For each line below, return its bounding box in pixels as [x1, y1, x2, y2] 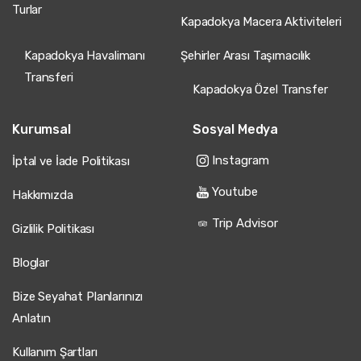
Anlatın [12, 311, 51, 326]
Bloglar [12, 255, 49, 271]
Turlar [12, 2, 43, 18]
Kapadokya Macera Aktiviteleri [180, 15, 342, 30]
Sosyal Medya [193, 122, 279, 138]
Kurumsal [12, 122, 71, 138]
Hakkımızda [12, 188, 73, 203]
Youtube [212, 184, 258, 199]
